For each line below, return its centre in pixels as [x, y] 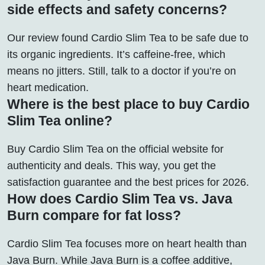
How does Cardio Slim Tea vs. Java [120, 198]
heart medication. [48, 87]
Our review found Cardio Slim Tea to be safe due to [128, 38]
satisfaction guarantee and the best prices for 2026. [128, 182]
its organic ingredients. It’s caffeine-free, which [116, 54]
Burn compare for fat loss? [94, 215]
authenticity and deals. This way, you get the [112, 165]
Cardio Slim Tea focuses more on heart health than [127, 243]
